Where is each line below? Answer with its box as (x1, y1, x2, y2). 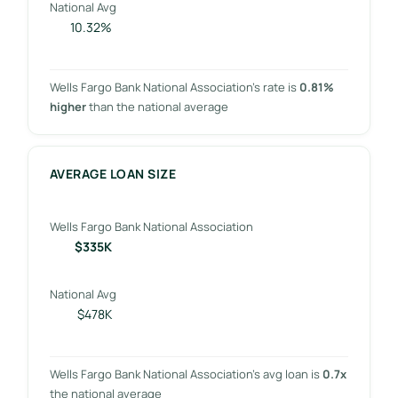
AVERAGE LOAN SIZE (49, 164, 177, 182)
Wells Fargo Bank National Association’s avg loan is (49, 365, 322, 382)
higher (49, 98, 86, 115)
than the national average (85, 98, 228, 115)
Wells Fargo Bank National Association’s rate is (49, 78, 299, 95)
